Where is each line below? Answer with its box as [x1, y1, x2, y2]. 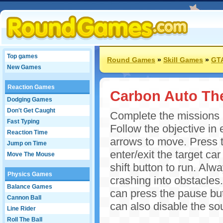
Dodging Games [7, 96, 52, 103]
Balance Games [7, 183, 52, 190]
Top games [7, 53, 38, 60]
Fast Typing [7, 118, 39, 125]
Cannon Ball [7, 194, 41, 201]
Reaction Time [7, 129, 48, 136]
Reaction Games [7, 84, 55, 91]
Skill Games [163, 56, 203, 64]
